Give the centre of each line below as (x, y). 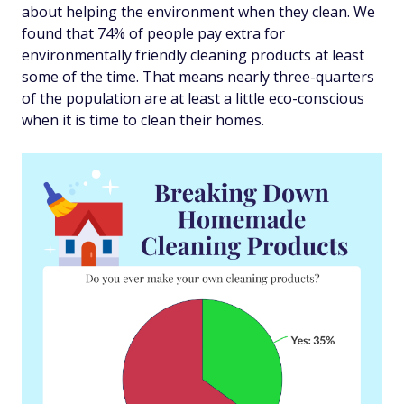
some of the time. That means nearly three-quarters (198, 77)
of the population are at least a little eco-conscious (193, 99)
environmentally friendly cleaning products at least (193, 55)
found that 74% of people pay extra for (153, 34)
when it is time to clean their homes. (143, 120)
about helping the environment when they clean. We (198, 12)
